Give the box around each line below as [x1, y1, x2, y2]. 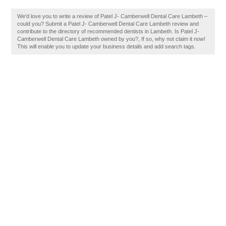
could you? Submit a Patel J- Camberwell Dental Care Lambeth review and [17, 21, 199, 27]
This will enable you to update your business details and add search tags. [17, 43, 196, 49]
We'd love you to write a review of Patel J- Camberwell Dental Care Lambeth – [17, 13, 208, 19]
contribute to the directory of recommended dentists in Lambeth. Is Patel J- [17, 28, 200, 34]
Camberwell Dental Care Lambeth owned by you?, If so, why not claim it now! [17, 36, 206, 42]
